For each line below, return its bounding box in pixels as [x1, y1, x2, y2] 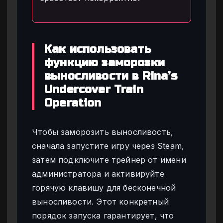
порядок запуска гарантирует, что [32, 211, 174, 221]
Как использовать [44, 43, 151, 56]
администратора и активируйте [32, 169, 164, 179]
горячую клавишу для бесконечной [32, 183, 176, 193]
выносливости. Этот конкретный [32, 197, 169, 207]
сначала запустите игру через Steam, [32, 141, 185, 151]
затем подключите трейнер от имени [32, 155, 186, 165]
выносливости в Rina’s [44, 70, 178, 83]
